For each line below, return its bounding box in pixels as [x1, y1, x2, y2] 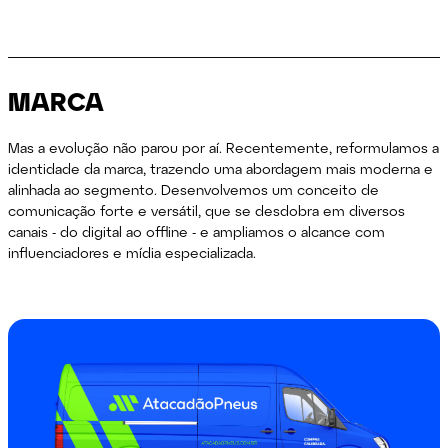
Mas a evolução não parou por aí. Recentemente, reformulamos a [8, 138, 440, 156]
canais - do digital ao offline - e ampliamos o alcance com [8, 222, 386, 240]
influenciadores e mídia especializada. [8, 243, 257, 261]
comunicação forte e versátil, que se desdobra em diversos [8, 201, 406, 219]
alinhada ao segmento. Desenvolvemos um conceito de [8, 180, 380, 198]
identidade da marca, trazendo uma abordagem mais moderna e [8, 159, 434, 177]
